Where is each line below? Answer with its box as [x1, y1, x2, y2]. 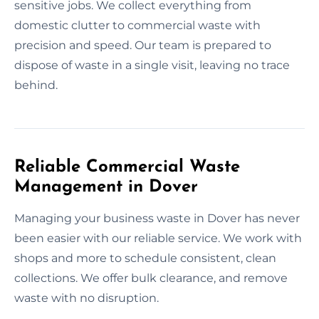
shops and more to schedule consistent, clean [14, 251, 276, 265]
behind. [14, 78, 58, 92]
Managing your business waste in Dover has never [14, 211, 300, 225]
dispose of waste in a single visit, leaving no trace [14, 58, 290, 72]
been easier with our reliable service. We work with [14, 231, 302, 245]
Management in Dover [14, 178, 198, 196]
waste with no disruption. [14, 291, 159, 305]
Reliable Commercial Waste [14, 158, 240, 176]
